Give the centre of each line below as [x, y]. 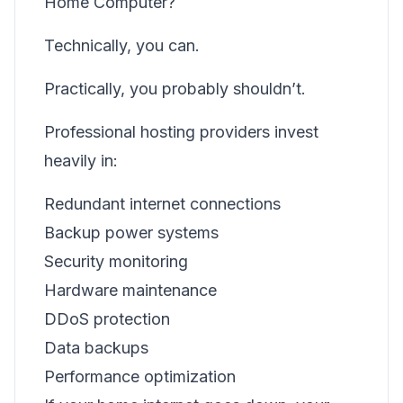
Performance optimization [140, 376]
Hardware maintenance [130, 290]
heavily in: [81, 161]
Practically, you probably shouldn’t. [175, 89]
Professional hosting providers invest [181, 132]
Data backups [96, 348]
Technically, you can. [122, 45]
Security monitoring [116, 261]
